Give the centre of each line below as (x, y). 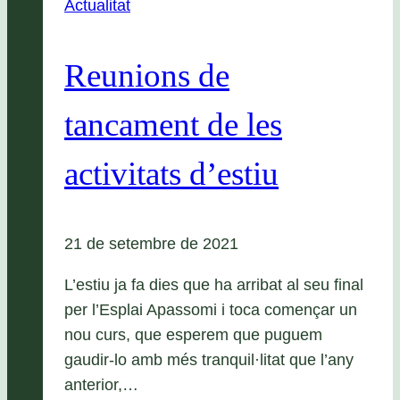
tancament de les (173, 125)
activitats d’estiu (171, 174)
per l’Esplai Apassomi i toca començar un (211, 309)
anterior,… (101, 384)
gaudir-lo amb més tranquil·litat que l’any (209, 359)
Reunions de (147, 76)
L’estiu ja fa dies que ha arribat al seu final (214, 284)
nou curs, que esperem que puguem (193, 334)
